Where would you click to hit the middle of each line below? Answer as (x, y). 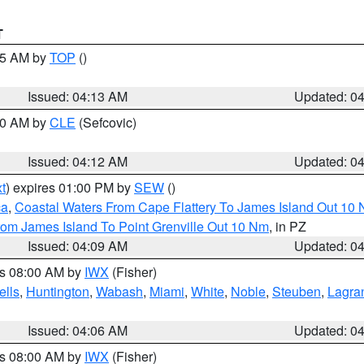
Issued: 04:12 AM (78, 161)
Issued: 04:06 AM (78, 330)
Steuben (297, 291)
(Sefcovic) (106, 122)
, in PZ (288, 226)
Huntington (58, 291)
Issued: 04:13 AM (78, 96)
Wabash (119, 291)
